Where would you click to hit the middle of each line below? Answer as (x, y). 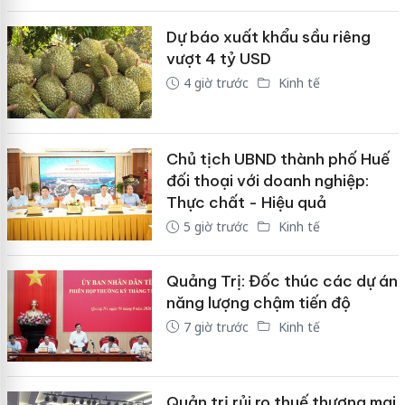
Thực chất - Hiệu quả (246, 202)
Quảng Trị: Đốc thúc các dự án (282, 281)
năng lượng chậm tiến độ (258, 302)
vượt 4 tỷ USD (218, 59)
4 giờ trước (216, 83)
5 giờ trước (216, 226)
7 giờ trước (216, 326)
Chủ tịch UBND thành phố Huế (278, 159)
